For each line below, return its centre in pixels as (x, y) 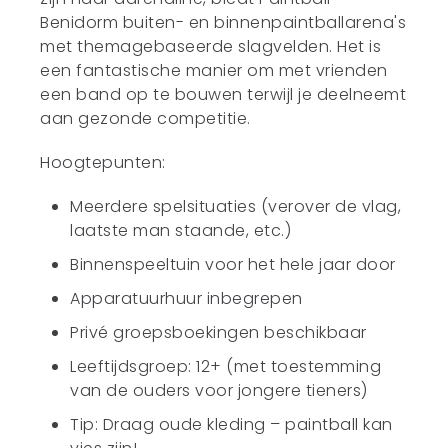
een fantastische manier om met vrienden (214, 70)
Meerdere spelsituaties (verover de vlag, (236, 206)
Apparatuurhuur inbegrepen (186, 298)
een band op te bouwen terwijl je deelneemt (223, 94)
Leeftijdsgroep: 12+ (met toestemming (226, 366)
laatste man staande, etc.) (181, 230)
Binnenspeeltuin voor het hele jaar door (233, 264)
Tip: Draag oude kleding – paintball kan (231, 424)
